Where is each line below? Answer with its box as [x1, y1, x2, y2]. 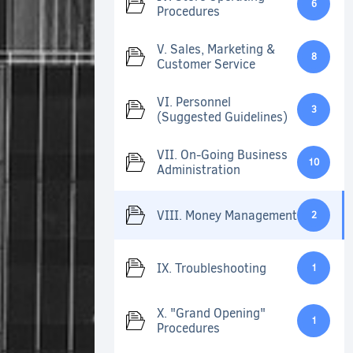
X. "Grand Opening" [157, 305, 266, 322]
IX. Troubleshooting [157, 259, 266, 277]
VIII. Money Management [157, 206, 297, 224]
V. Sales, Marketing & [157, 41, 275, 58]
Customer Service [157, 56, 255, 73]
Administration [157, 162, 240, 179]
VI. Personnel [157, 94, 231, 111]
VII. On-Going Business [157, 147, 288, 164]
